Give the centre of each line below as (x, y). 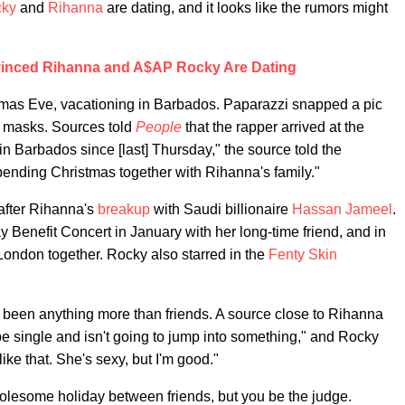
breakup (124, 210)
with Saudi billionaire (221, 210)
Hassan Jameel (342, 210)
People (159, 127)
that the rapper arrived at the (273, 127)
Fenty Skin (303, 255)
